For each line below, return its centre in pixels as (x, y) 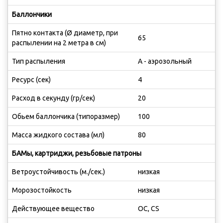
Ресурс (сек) (31, 80)
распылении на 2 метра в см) (59, 43)
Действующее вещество (53, 209)
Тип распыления (39, 61)
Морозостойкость (42, 190)
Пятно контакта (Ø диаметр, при (65, 33)
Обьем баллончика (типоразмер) (66, 116)
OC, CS (149, 209)
